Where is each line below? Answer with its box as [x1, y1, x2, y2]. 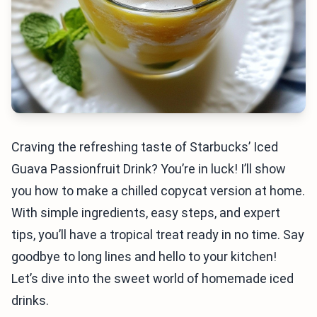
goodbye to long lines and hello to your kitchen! [11, 249, 277, 264]
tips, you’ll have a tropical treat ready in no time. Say [11, 227, 304, 242]
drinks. [11, 293, 49, 308]
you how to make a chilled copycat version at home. [11, 183, 305, 198]
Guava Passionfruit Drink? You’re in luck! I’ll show [11, 161, 286, 176]
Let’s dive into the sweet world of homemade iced [11, 271, 294, 286]
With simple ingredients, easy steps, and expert [11, 205, 280, 220]
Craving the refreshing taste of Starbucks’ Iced [11, 139, 278, 154]
